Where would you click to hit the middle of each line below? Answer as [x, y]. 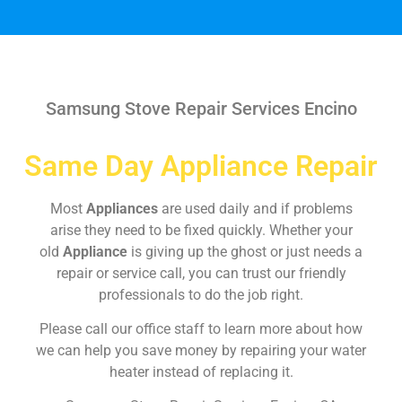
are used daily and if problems [257, 208]
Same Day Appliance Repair [201, 166]
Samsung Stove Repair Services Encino [201, 108]
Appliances [123, 208]
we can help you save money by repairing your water [201, 350]
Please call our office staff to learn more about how [201, 328]
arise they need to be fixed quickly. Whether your [201, 230]
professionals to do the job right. [201, 294]
